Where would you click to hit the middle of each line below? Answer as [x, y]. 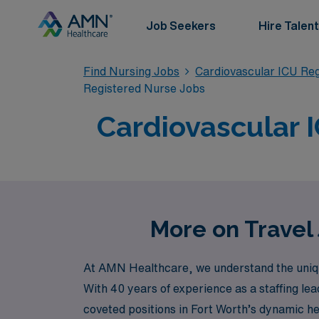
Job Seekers [181, 26]
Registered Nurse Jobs [144, 88]
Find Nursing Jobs [131, 71]
